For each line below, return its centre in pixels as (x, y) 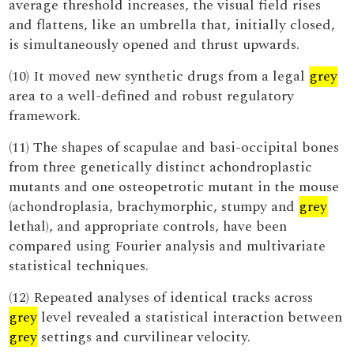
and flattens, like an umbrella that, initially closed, (172, 25)
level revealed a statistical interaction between (190, 317)
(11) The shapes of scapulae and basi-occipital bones (174, 147)
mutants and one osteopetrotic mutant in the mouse (174, 187)
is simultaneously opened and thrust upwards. (154, 45)
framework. (45, 116)
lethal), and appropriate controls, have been (148, 226)
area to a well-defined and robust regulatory (152, 96)
